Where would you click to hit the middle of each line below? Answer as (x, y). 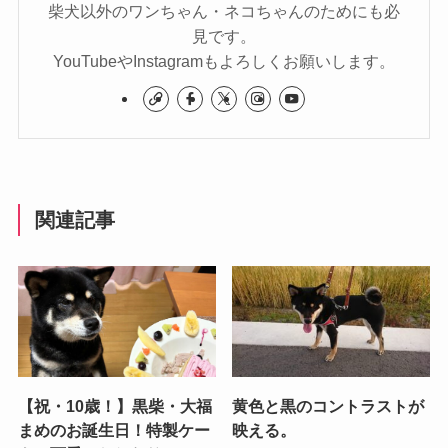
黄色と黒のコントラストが (328, 405)
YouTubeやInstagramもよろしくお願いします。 (224, 60)
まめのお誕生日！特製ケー (113, 429)
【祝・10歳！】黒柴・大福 (114, 405)
